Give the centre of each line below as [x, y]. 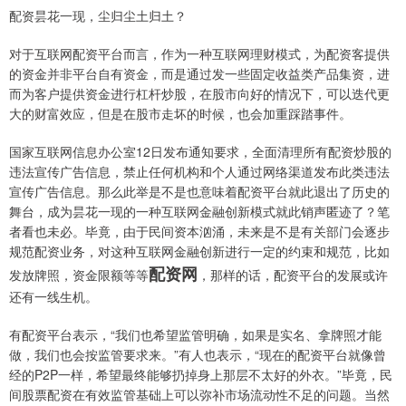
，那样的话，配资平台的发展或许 [293, 275]
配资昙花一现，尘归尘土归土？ [98, 16]
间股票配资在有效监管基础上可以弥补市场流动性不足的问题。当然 [199, 395]
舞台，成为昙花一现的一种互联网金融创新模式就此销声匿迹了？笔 [199, 212]
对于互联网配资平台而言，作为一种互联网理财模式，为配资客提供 [199, 54]
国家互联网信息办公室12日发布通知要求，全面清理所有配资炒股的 [200, 152]
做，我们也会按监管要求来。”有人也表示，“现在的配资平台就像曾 [198, 355]
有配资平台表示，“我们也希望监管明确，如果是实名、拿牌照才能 [195, 335]
